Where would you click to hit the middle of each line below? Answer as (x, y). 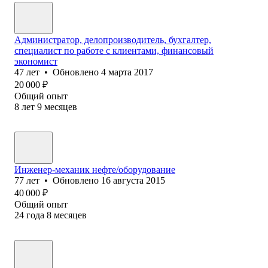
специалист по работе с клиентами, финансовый (114, 50)
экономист (36, 61)
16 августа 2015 (133, 180)
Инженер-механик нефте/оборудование (95, 169)
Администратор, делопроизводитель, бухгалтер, (113, 39)
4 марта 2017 (127, 72)
